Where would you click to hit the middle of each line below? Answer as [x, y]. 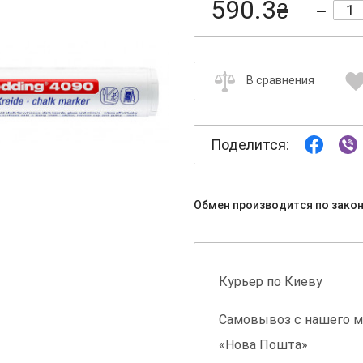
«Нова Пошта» [263, 345]
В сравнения [280, 81]
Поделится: [250, 145]
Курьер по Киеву [271, 282]
